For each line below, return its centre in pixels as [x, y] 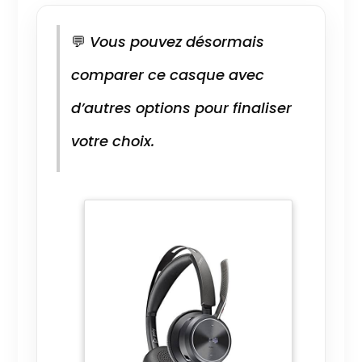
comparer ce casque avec [167, 74]
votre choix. [112, 141]
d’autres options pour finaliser [181, 107]
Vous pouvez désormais [175, 41]
